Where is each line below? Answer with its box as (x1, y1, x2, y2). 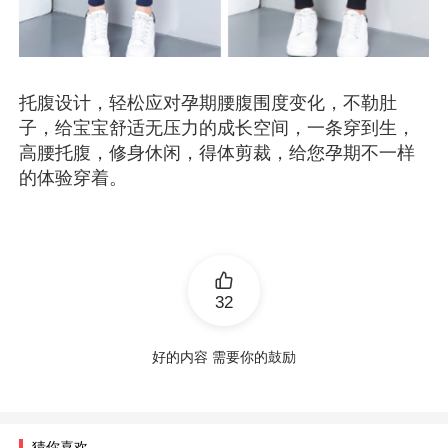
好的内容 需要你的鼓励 (152, 348, 296, 365)
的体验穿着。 (19, 167, 128, 188)
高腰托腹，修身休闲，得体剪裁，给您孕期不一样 (19, 142, 416, 163)
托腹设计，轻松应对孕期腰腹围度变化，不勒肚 (19, 92, 398, 113)
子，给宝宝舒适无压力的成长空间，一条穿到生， (19, 117, 416, 138)
